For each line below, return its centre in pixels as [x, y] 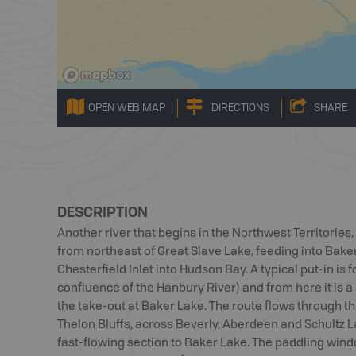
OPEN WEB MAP [127, 108]
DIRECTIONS [240, 108]
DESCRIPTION [103, 211]
